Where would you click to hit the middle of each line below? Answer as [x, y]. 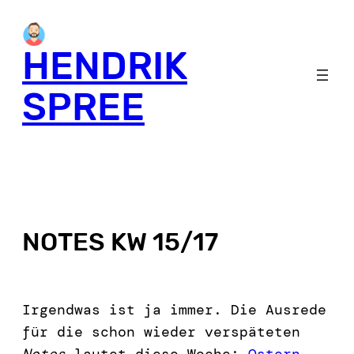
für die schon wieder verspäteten [161, 331]
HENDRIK [105, 66]
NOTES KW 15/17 [120, 241]
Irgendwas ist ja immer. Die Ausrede [174, 309]
